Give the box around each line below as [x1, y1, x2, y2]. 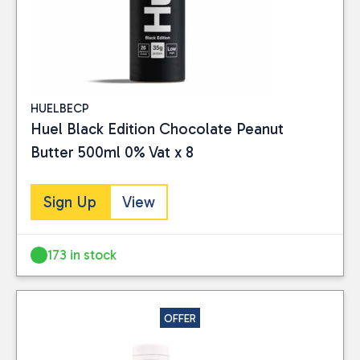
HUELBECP [31, 100, 89, 116]
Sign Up [43, 193, 96, 212]
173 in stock [47, 247, 117, 263]
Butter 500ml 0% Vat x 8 [31, 142, 194, 162]
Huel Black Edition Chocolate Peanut [31, 119, 284, 138]
